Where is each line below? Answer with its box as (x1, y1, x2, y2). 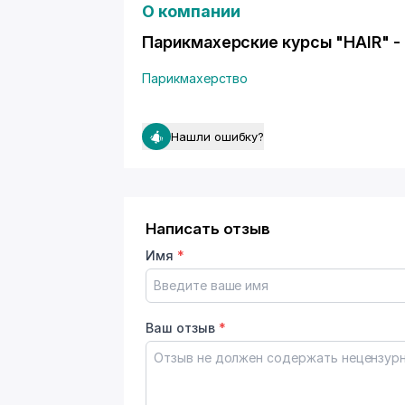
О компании (142, 2, 240, 21)
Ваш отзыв (146, 320, 219, 335)
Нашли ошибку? (171, 129, 265, 144)
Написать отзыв (146, 220, 271, 238)
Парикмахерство (142, 71, 249, 86)
